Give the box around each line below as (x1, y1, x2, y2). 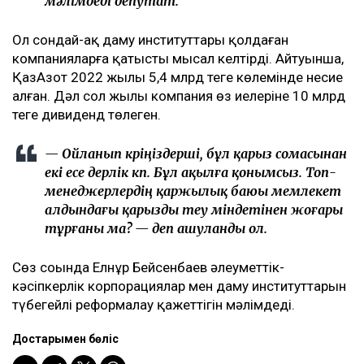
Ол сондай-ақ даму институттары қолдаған (12, 32, 288, 49)
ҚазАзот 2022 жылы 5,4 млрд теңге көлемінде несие (12, 69, 343, 86)
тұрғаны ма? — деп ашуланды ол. (45, 220, 267, 237)
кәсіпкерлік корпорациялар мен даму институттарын (12, 278, 346, 295)
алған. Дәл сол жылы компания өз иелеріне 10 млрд (12, 88, 345, 105)
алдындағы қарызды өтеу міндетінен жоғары (45, 201, 343, 219)
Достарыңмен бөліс (12, 332, 119, 346)
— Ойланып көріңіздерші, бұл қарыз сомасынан (45, 145, 347, 162)
